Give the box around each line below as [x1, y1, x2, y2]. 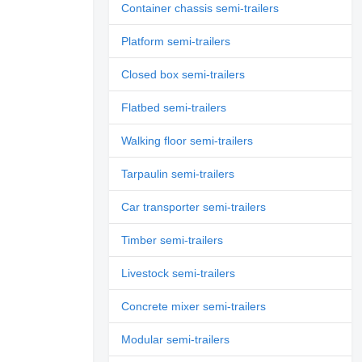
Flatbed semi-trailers [121, 100, 227, 114]
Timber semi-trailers [121, 233, 224, 246]
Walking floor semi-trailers [121, 133, 254, 147]
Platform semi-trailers [121, 34, 231, 48]
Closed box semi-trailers [121, 67, 246, 81]
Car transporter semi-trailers [121, 200, 267, 213]
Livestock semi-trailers [121, 266, 236, 280]
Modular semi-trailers [121, 332, 230, 346]
